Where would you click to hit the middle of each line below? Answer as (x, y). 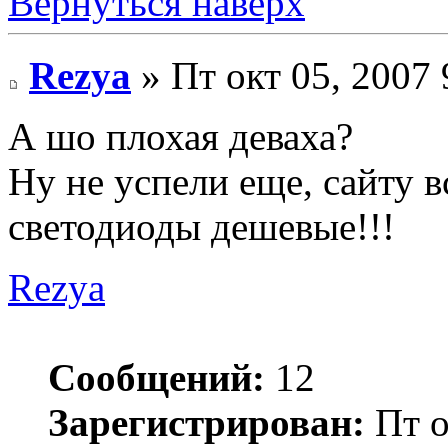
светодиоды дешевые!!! (201, 227)
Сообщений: (156, 378)
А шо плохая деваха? (180, 137)
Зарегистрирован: (206, 423)
